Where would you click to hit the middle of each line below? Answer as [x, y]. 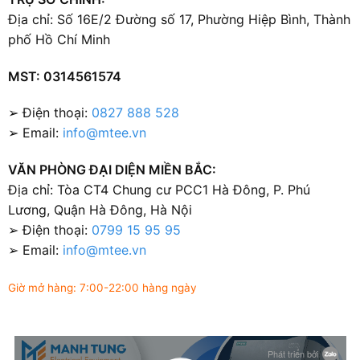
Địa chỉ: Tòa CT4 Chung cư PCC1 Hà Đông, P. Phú [159, 190]
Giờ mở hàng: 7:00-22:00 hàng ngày [102, 287]
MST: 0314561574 [64, 76]
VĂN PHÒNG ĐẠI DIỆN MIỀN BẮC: [112, 170]
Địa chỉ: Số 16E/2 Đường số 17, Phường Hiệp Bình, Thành [179, 19]
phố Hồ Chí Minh [59, 39]
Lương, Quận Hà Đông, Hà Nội [100, 210]
